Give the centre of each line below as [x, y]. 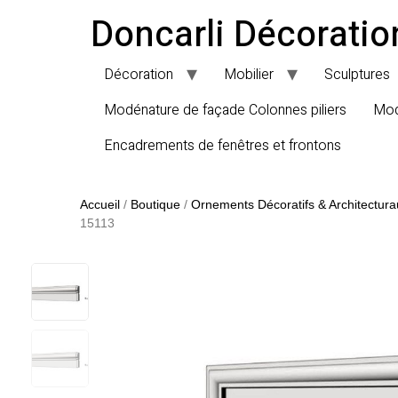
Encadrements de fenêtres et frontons [223, 146]
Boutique [155, 204]
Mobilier [249, 75]
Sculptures [357, 75]
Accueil [100, 204]
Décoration [139, 75]
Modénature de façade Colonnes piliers [225, 110]
